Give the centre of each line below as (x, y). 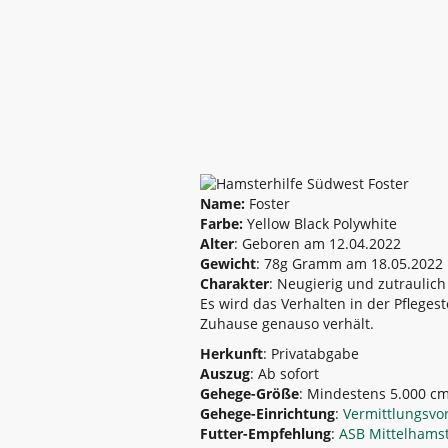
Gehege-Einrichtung (267, 413)
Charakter (234, 283)
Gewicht (227, 263)
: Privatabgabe (310, 353)
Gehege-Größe (249, 393)
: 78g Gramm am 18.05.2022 (349, 263)
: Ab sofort (284, 373)
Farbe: (221, 223)
